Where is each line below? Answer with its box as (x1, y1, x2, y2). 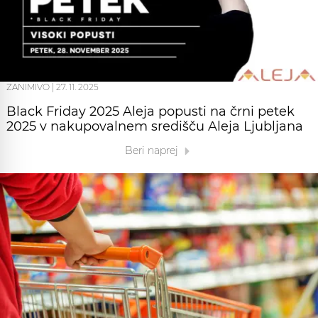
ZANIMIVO (6, 82, 50, 93)
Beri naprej (124, 144, 181, 158)
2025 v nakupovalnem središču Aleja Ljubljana (6, 119, 303, 135)
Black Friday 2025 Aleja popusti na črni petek (6, 104, 295, 120)
